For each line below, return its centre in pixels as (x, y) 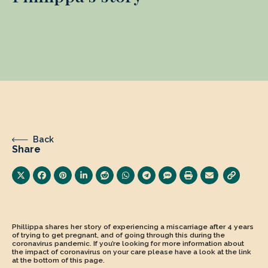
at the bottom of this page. (58, 260)
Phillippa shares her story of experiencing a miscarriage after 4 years (133, 227)
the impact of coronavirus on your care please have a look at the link (132, 252)
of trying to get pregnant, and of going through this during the (118, 235)
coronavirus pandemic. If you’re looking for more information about (128, 243)
